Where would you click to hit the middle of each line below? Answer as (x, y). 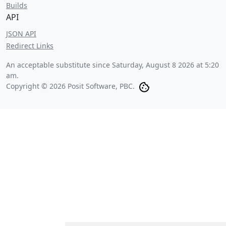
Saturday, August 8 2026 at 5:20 (165, 65)
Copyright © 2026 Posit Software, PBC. (70, 86)
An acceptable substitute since (59, 65)
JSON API (21, 34)
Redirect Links (30, 46)
